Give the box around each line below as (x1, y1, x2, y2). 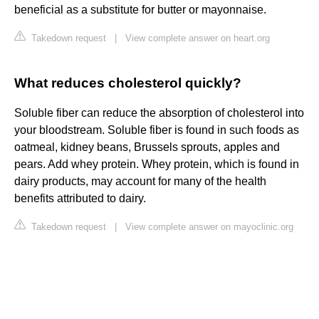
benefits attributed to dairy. (14, 192, 146, 205)
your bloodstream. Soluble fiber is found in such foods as (14, 124, 299, 137)
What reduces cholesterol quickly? (14, 75, 241, 91)
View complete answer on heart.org (125, 33, 270, 44)
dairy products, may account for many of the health (14, 175, 266, 188)
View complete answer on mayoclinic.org (125, 221, 293, 233)
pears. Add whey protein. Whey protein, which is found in (14, 158, 299, 171)
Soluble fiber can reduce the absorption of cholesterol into (14, 107, 304, 120)
